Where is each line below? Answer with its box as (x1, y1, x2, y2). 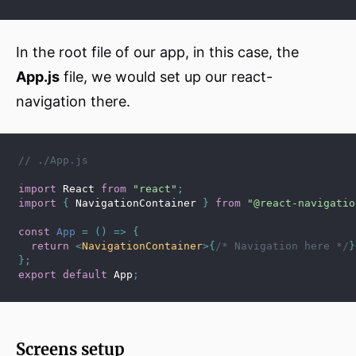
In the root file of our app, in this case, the (16, 44, 299, 60)
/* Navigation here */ (215, 240, 349, 252)
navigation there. (16, 93, 130, 110)
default (63, 269, 107, 281)
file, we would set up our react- (60, 68, 273, 85)
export (18, 269, 56, 281)
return (31, 240, 69, 252)
